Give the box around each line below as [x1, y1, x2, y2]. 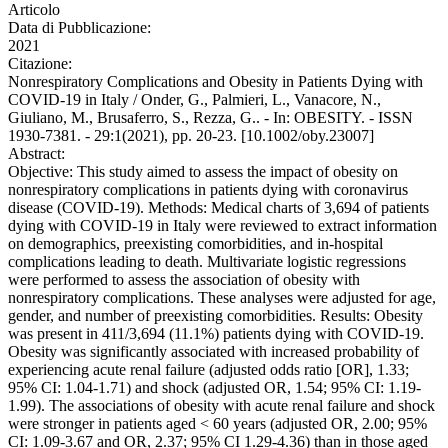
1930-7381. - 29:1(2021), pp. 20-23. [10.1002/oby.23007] [8, 127, 374, 145]
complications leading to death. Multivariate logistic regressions [8, 253, 406, 271]
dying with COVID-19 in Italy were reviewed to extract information [8, 217, 437, 235]
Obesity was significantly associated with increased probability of [8, 343, 419, 361]
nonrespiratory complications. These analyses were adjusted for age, [8, 289, 436, 307]
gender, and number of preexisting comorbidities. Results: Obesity [8, 307, 423, 325]
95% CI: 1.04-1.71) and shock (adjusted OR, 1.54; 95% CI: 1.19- [8, 379, 421, 397]
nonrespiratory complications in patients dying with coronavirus [8, 181, 408, 199]
